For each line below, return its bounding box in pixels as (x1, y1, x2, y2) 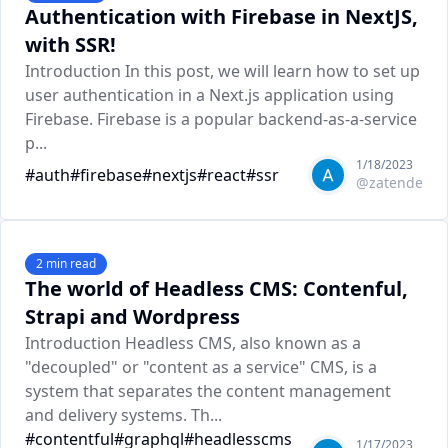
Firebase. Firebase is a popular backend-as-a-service (25, 108, 417, 130)
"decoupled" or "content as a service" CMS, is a (25, 356, 377, 378)
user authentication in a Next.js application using (25, 84, 394, 106)
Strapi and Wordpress (25, 303, 240, 330)
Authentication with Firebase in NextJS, (25, 3, 418, 30)
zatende (368, 173, 423, 192)
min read (43, 255, 96, 272)
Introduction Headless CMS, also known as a (25, 332, 361, 354)
